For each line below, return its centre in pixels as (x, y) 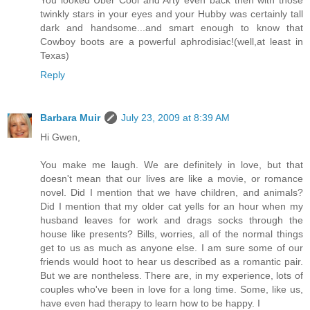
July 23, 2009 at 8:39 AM (175, 117)
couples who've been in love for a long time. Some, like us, (172, 289)
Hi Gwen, (60, 137)
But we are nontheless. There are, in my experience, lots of (172, 275)
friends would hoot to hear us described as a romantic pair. (172, 261)
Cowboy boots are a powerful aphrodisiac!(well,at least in (172, 41)
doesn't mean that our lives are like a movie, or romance (172, 178)
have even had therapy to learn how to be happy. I (150, 303)
